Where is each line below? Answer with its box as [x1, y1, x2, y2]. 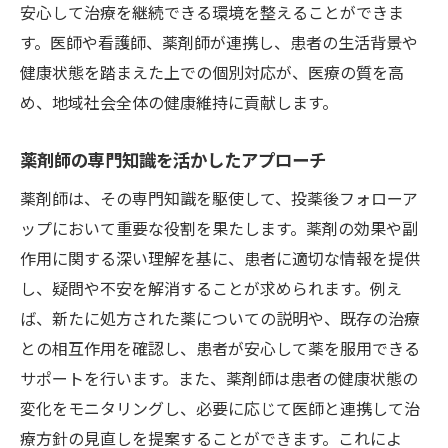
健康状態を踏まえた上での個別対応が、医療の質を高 [20, 59, 404, 84]
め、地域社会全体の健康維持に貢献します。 [20, 89, 338, 114]
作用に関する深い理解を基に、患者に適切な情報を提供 [20, 245, 420, 270]
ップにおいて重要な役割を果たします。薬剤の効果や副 [20, 215, 418, 240]
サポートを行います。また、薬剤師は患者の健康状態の [20, 365, 418, 390]
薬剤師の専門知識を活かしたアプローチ [20, 146, 326, 172]
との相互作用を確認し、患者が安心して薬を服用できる [20, 335, 420, 360]
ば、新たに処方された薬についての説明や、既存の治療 [20, 305, 420, 330]
